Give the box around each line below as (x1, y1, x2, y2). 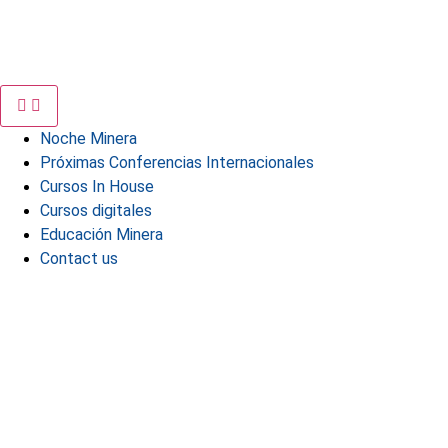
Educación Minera (40, 224, 163, 244)
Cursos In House (40, 176, 154, 196)
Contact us (40, 248, 118, 268)
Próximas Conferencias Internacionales (40, 152, 314, 172)
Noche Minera (40, 128, 137, 148)
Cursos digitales (40, 200, 152, 220)
